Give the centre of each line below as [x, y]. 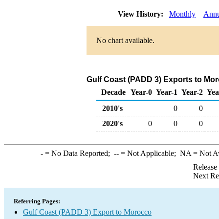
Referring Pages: [37, 201]
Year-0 [141, 92]
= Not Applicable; [149, 153]
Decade [113, 92]
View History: [142, 14]
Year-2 [192, 92]
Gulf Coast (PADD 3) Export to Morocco [87, 212]
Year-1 [167, 92]
